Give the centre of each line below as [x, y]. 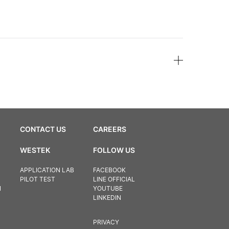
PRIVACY [106, 222]
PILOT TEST [37, 179]
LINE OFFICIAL [114, 179]
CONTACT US [43, 129]
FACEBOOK [109, 170]
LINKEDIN [107, 198]
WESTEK [35, 150]
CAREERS [109, 129]
